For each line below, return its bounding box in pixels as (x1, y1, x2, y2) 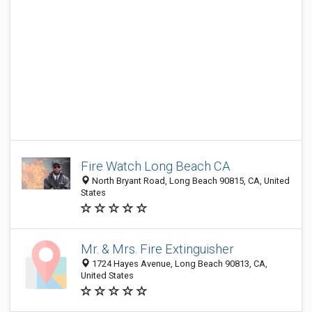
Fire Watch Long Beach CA (81, 159, 230, 173)
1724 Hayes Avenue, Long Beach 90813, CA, (90, 258, 267, 269)
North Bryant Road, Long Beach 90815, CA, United (90, 175, 290, 186)
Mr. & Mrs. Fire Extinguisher (81, 242, 234, 256)
